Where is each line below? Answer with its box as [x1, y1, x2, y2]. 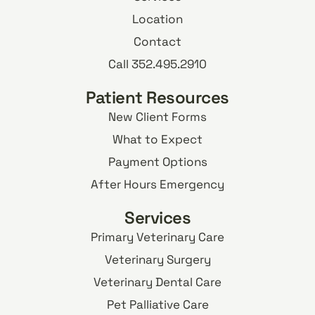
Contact [134, 34, 181, 50]
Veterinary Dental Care [94, 274, 221, 290]
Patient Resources [86, 86, 229, 109]
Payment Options [108, 154, 207, 170]
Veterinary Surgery [104, 252, 211, 268]
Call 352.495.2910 [108, 56, 207, 72]
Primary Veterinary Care [91, 229, 224, 245]
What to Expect [112, 131, 202, 148]
